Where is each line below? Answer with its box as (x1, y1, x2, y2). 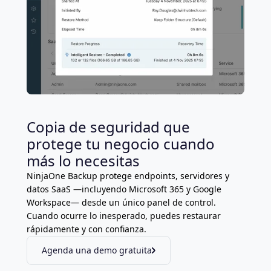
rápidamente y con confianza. (27, 223, 146, 235)
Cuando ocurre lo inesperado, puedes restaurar (27, 210, 221, 222)
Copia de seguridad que (27, 117, 190, 137)
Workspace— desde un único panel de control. (27, 197, 216, 209)
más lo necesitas (27, 151, 140, 171)
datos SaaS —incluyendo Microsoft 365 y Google (27, 183, 221, 195)
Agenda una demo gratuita (42, 244, 152, 256)
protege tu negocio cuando (27, 134, 215, 154)
